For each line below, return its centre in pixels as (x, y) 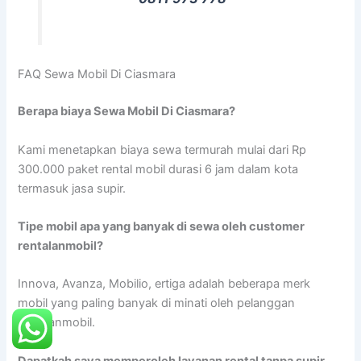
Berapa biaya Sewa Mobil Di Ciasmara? (127, 112)
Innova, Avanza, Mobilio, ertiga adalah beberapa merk (164, 284)
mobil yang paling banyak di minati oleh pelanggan (157, 303)
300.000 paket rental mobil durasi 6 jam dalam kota (158, 169)
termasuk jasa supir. (72, 188)
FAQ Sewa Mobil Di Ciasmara (97, 75)
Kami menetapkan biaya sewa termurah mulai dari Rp (162, 149)
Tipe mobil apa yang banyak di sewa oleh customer (162, 226)
